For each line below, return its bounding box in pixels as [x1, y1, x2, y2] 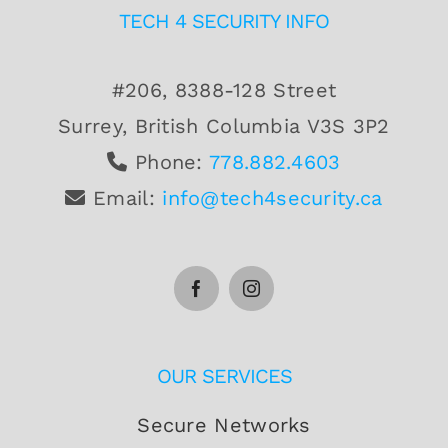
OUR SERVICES [156, 364, 292, 389]
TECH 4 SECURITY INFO [119, 9, 329, 34]
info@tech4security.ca [162, 186, 383, 211]
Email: [85, 186, 163, 211]
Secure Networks [137, 413, 311, 438]
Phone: [127, 150, 210, 175]
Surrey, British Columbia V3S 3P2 [58, 114, 390, 139]
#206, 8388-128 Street [111, 78, 337, 103]
